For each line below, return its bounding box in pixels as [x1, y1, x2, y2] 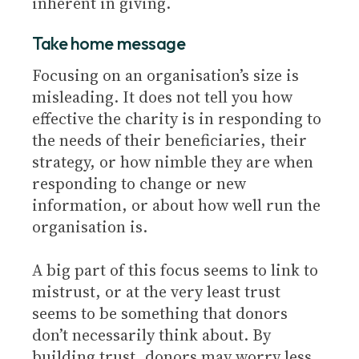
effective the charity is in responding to [32, 107, 321, 130]
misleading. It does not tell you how [32, 86, 292, 108]
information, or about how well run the [32, 194, 321, 216]
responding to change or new [32, 172, 246, 195]
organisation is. [32, 216, 147, 238]
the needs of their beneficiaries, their [32, 129, 307, 151]
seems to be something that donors [32, 302, 288, 325]
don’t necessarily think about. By [32, 324, 271, 346]
